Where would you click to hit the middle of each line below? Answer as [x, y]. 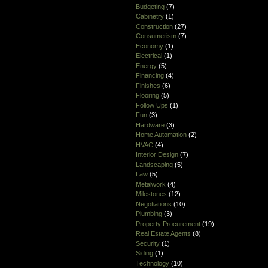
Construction [154, 26]
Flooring [147, 95]
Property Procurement [168, 223]
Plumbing [149, 214]
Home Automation [161, 135]
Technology [152, 263]
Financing [150, 76]
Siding [144, 253]
